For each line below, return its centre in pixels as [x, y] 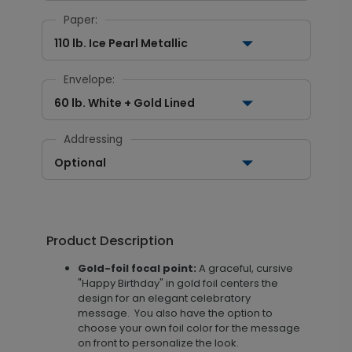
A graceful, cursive [244, 268]
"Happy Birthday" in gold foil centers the [178, 283]
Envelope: [89, 80]
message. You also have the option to [175, 313]
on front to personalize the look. [159, 343]
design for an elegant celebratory [164, 298]
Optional [80, 163]
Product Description [110, 241]
